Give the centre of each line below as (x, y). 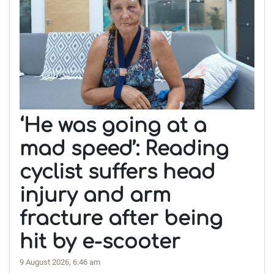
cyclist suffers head (117, 172)
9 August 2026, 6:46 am (60, 262)
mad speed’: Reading (124, 149)
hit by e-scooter (100, 242)
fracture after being (121, 218)
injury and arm (95, 195)
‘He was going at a (113, 125)
